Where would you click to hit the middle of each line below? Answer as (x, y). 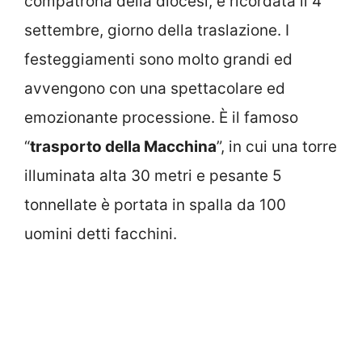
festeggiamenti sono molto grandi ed (158, 59)
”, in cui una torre (277, 146)
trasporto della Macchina (123, 146)
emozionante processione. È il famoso (161, 117)
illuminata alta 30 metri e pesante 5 (153, 175)
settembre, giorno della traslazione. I (157, 30)
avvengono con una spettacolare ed (155, 88)
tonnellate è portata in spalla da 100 (155, 204)
